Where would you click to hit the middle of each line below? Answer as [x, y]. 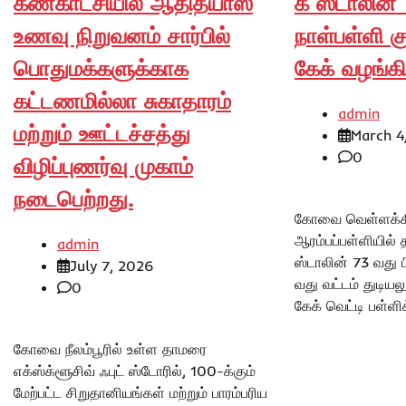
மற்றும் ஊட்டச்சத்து [102, 133]
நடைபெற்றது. [73, 198]
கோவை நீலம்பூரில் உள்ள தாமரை [110, 348]
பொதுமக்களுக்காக [101, 68]
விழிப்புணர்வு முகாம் [103, 165]
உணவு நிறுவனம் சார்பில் [122, 35]
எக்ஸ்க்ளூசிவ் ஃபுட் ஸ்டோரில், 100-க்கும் [135, 370]
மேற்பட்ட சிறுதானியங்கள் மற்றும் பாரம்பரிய [140, 392]
